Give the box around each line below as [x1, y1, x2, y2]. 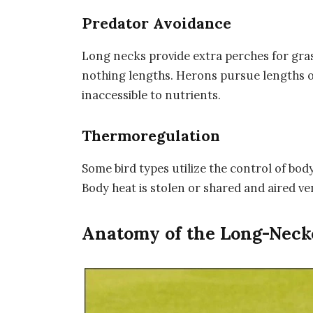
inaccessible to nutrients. [82, 87, 221, 103]
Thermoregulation [82, 126, 221, 145]
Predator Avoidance [82, 13, 232, 33]
